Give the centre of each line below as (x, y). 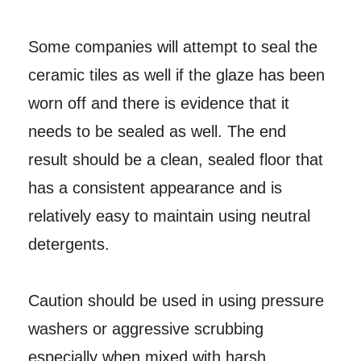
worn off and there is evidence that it (158, 104)
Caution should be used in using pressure (176, 301)
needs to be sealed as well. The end (157, 132)
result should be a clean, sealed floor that (175, 160)
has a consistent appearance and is (155, 188)
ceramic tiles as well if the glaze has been (176, 75)
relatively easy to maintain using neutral (169, 216)
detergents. (68, 245)
